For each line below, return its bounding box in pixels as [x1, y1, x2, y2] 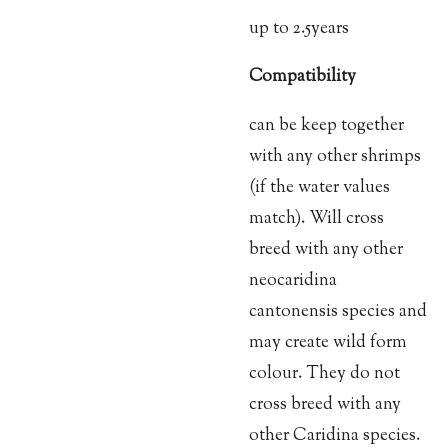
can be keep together [249, 112, 404, 138]
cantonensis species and [249, 298, 427, 324]
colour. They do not [249, 360, 400, 386]
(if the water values [249, 174, 390, 200]
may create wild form [249, 329, 407, 355]
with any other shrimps [249, 143, 421, 169]
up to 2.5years [249, 15, 349, 41]
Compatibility [249, 64, 356, 90]
